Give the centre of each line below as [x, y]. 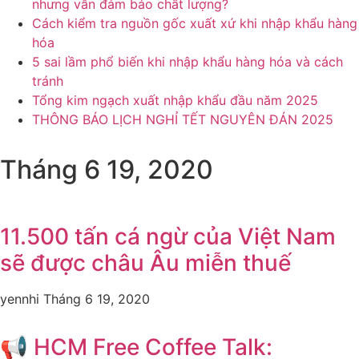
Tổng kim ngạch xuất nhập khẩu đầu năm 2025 [175, 100]
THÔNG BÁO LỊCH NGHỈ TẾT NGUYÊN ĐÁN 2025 [183, 119]
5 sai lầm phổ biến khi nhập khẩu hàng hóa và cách [188, 62]
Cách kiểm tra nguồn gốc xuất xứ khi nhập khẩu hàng [195, 23]
